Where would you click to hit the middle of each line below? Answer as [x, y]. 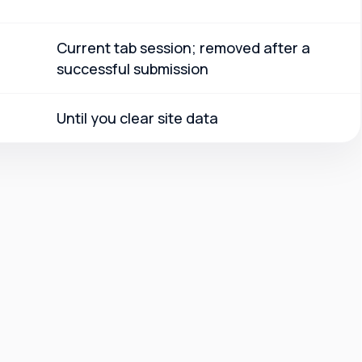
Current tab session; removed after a [183, 48]
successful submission [133, 69]
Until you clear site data [137, 118]
